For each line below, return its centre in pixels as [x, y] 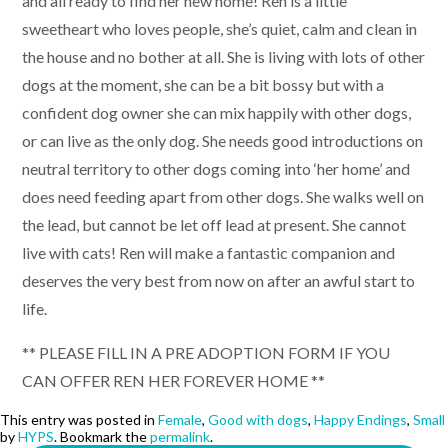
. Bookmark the [102, 437]
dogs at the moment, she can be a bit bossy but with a [203, 85]
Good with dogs [258, 420]
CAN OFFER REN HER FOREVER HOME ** [173, 381]
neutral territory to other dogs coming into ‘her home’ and [216, 169]
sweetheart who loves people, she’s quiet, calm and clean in [219, 29]
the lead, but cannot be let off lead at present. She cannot [214, 225]
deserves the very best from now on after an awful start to [218, 281]
